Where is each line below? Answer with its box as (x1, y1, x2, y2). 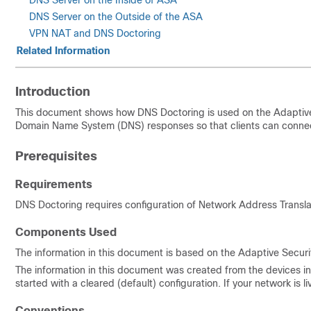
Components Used (15, 226, 117, 238)
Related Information (17, 45, 110, 56)
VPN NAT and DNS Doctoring (29, 28, 161, 39)
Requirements (15, 178, 92, 190)
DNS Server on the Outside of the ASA (29, 11, 203, 22)
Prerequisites (15, 149, 97, 163)
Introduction (15, 85, 90, 99)
